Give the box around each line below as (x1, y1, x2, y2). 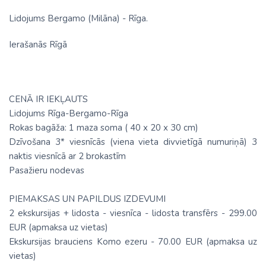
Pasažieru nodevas (9, 164, 84, 176)
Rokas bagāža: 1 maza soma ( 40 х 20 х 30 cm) (9, 122, 198, 134)
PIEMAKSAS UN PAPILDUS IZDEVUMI (9, 193, 166, 205)
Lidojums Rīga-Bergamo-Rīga (9, 107, 128, 119)
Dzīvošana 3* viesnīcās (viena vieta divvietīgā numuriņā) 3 (9, 136, 257, 148)
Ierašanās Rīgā (9, 39, 67, 50)
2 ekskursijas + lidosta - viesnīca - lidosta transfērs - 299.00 (9, 207, 257, 219)
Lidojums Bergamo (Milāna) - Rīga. (9, 12, 148, 24)
